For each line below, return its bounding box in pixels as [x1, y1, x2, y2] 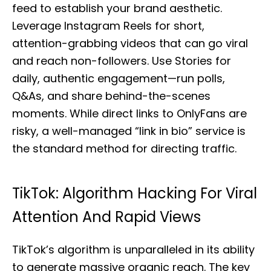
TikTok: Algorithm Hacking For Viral [12, 183, 257, 203]
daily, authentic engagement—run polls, [12, 71, 225, 86]
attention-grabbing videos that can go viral [12, 36, 248, 51]
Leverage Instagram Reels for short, [12, 18, 204, 33]
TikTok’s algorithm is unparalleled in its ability [12, 242, 255, 257]
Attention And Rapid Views [12, 207, 201, 227]
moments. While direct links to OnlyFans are [12, 106, 247, 121]
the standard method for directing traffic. [12, 141, 237, 156]
